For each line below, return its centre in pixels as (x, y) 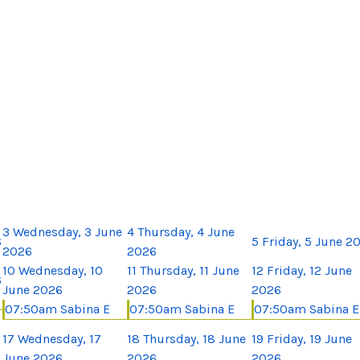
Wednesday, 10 (61, 270)
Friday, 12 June (309, 270)
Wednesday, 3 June (67, 231)
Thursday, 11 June (190, 270)
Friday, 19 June (309, 338)
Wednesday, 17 (59, 338)
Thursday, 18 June (194, 338)
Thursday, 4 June (186, 231)
